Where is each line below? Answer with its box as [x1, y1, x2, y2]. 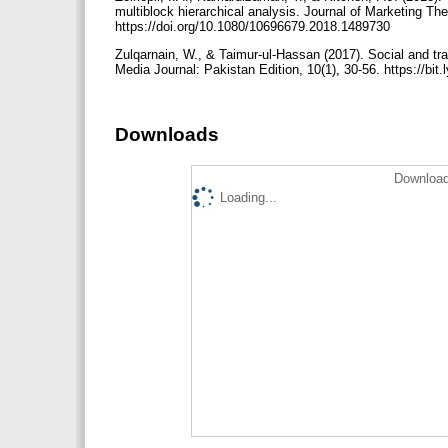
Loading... [220, 190, 277, 206]
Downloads [115, 124, 219, 146]
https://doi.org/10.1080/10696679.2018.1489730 [115, 19, 394, 35]
